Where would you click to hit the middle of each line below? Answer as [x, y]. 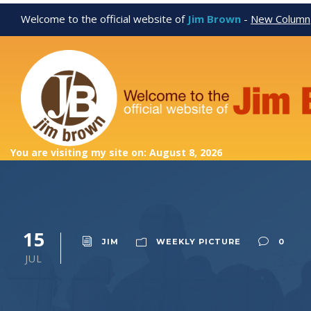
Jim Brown [214, 19]
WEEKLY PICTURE [199, 242]
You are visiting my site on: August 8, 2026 [116, 153]
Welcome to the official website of [104, 19]
